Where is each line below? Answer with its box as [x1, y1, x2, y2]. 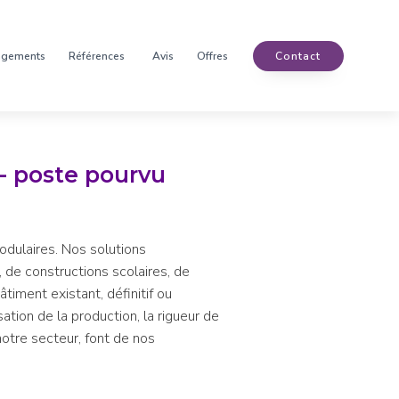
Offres [197, 48, 228, 63]
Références [69, 48, 125, 63]
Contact [275, 48, 321, 63]
